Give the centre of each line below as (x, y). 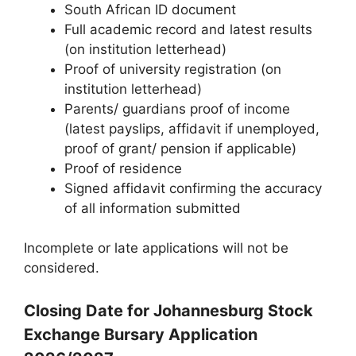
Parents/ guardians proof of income (177, 108)
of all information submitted (153, 208)
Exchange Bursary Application (141, 334)
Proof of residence (123, 168)
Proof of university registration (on (173, 69)
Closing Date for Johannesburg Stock (168, 310)
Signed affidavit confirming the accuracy (193, 188)
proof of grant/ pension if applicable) (180, 148)
